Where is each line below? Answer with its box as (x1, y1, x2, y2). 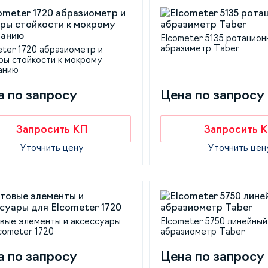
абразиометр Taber (160, 227, 245, 236)
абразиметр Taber (160, 44, 240, 53)
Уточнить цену (20, 143, 84, 153)
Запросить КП (16, 123, 88, 135)
